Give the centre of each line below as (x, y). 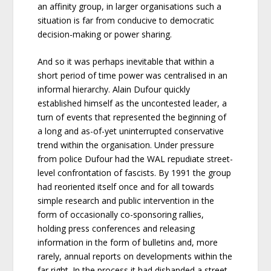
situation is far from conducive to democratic (126, 20)
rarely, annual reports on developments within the (135, 256)
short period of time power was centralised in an (133, 75)
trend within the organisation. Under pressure (126, 145)
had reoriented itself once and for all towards (126, 186)
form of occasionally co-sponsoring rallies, (121, 214)
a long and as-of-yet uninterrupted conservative (131, 131)
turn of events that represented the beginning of (132, 117)
